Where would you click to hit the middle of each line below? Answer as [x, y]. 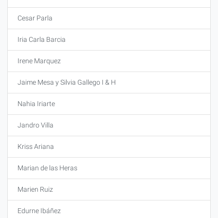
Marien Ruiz [35, 189]
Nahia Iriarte [36, 104]
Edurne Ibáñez [39, 211]
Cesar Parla [35, 18]
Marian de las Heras [47, 168]
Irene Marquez [39, 61]
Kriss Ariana [36, 146]
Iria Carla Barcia [43, 39]
